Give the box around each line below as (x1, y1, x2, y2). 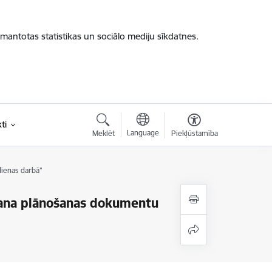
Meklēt (92, 129, 115, 138)
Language (126, 128, 159, 137)
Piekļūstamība (171, 129, 218, 138)
